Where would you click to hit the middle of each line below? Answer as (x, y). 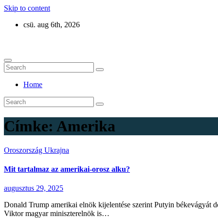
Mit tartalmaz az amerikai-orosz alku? (67, 169)
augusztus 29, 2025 (34, 188)
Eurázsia (17, 41)
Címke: (30, 126)
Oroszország (24, 150)
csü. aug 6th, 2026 (52, 25)
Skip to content (27, 8)
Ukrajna (57, 150)
